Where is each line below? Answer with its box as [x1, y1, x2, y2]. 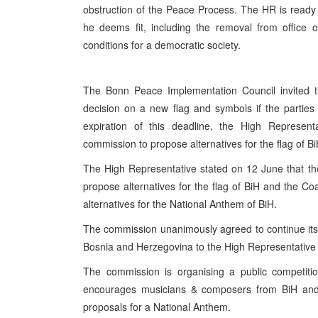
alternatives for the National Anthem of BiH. [83, 197, 277, 211]
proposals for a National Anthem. [83, 300, 231, 314]
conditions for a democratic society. [83, 38, 241, 52]
